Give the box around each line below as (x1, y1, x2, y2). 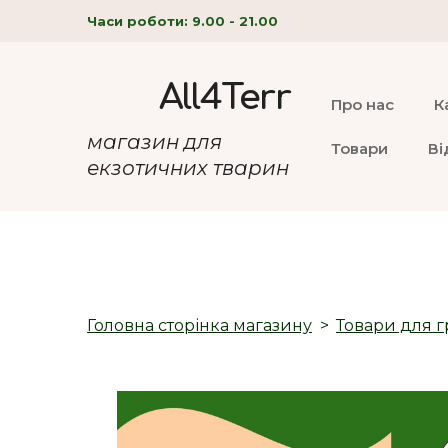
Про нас (331, 94, 395, 114)
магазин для (87, 129, 222, 154)
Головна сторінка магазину (87, 315, 312, 335)
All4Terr (158, 78, 291, 118)
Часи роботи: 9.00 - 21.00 (87, 12, 278, 29)
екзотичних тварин (87, 155, 289, 180)
